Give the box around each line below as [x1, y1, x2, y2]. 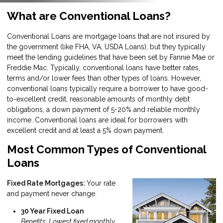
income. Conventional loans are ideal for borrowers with [7, 115, 188, 124]
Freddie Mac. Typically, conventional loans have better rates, [7, 63, 200, 72]
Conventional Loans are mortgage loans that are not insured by [7, 32, 210, 40]
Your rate [87, 179, 115, 187]
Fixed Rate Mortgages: [7, 179, 87, 187]
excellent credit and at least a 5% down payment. [7, 126, 164, 134]
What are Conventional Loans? [7, 9, 171, 22]
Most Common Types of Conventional [7, 142, 206, 156]
